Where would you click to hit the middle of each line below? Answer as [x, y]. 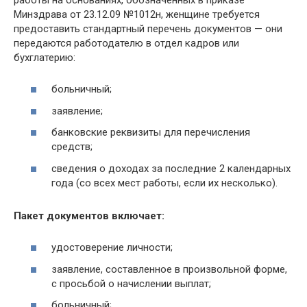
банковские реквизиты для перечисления [151, 132]
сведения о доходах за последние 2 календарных [171, 168]
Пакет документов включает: [89, 216]
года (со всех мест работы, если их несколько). [164, 183]
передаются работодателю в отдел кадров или [126, 43]
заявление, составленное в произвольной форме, [169, 269]
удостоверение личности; [112, 247]
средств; [72, 147]
